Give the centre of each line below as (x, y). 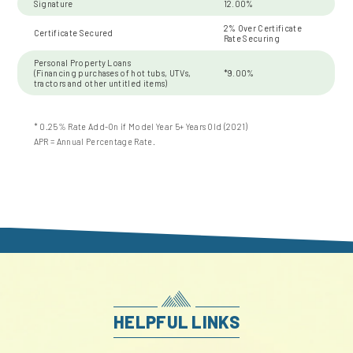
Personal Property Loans (82, 62)
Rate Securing (251, 38)
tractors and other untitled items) (100, 83)
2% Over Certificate (262, 28)
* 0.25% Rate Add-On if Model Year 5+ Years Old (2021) (141, 127)
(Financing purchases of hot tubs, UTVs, (112, 72)
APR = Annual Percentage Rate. (94, 142)
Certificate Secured (73, 32)
